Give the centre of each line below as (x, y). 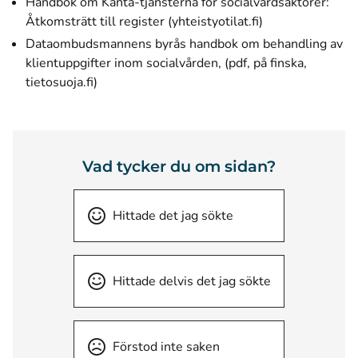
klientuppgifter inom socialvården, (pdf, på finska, (166, 63)
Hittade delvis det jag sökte (192, 281)
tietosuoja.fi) (62, 82)
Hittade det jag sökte (173, 216)
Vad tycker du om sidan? (179, 166)
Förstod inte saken (166, 347)
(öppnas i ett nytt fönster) (170, 82)
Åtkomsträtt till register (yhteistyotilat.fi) (144, 22)
